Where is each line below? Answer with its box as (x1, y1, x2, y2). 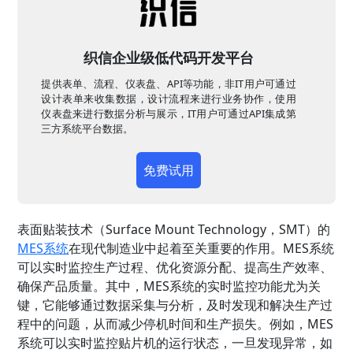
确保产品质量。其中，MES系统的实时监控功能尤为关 (17, 277, 321, 295)
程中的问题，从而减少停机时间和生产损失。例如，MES (17, 315, 334, 333)
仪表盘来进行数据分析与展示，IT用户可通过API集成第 (41, 106, 296, 121)
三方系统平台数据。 (41, 121, 134, 136)
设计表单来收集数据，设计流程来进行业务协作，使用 (41, 91, 296, 106)
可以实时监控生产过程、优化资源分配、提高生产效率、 (17, 258, 333, 277)
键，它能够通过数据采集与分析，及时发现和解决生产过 (17, 296, 333, 314)
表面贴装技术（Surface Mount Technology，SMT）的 (17, 221, 331, 239)
